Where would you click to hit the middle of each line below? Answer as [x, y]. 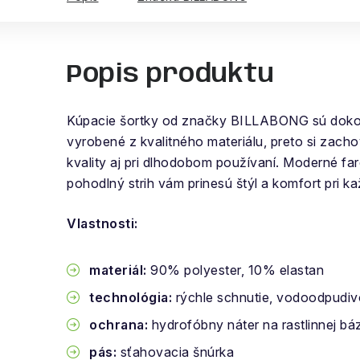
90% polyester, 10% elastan [235, 270]
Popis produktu [170, 75]
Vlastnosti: [104, 223]
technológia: [131, 297]
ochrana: [119, 325]
